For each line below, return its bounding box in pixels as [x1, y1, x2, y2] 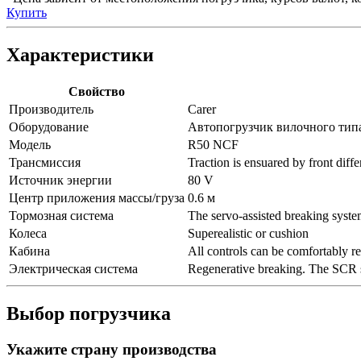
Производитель [9, 102, 93, 117]
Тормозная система [9, 209, 114, 223]
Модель [9, 138, 51, 152]
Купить [6, 6, 47, 20]
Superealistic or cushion [188, 226, 309, 241]
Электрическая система [9, 262, 138, 276]
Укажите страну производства [6, 340, 217, 358]
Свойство [68, 85, 125, 99]
